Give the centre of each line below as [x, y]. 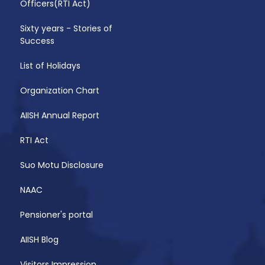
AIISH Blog [39, 240]
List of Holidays [50, 66]
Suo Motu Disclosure [62, 165]
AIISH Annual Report [59, 116]
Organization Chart [59, 91]
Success [37, 41]
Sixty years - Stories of [66, 29]
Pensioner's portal [56, 215]
